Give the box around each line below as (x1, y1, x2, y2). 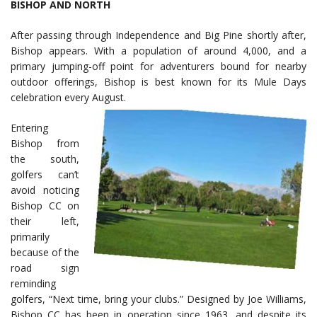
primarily (11, 230, 50, 244)
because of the (11, 246, 79, 260)
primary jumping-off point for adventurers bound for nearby (11, 59, 306, 74)
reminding (11, 277, 56, 291)
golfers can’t (11, 168, 79, 182)
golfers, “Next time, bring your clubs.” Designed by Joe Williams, (11, 292, 306, 306)
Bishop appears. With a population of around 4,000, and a (11, 44, 306, 58)
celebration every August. (11, 91, 129, 105)
